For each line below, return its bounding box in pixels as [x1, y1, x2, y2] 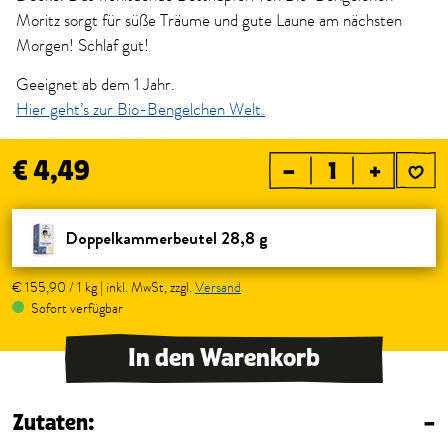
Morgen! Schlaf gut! [16, 34, 153, 58]
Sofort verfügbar [28, 299, 123, 318]
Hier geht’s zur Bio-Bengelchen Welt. [16, 98, 265, 122]
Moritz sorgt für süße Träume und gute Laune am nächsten [16, 9, 402, 33]
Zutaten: [13, 412, 95, 435]
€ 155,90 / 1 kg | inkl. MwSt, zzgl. [12, 278, 195, 297]
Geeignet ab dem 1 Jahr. [16, 73, 175, 97]
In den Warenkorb [128, 345, 320, 371]
